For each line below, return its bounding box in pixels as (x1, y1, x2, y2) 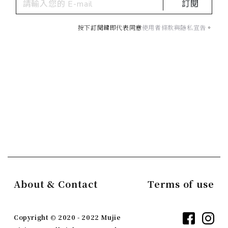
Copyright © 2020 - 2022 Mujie (14, 212, 121, 221)
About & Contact (14, 177, 98, 190)
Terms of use (148, 177, 214, 190)
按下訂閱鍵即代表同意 (77, 24, 142, 32)
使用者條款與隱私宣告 (141, 24, 206, 32)
